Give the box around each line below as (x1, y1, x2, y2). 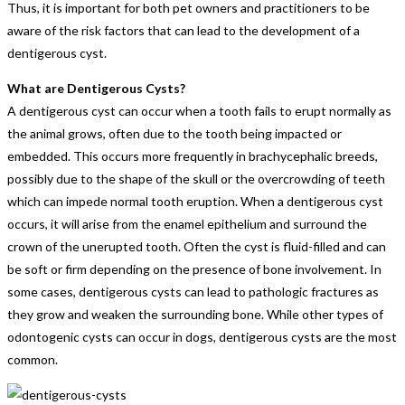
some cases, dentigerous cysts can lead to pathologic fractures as (7, 283, 379, 299)
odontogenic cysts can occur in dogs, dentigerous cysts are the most (7, 328, 397, 344)
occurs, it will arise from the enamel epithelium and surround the (7, 215, 367, 231)
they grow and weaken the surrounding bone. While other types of (7, 306, 383, 322)
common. (7, 351, 58, 367)
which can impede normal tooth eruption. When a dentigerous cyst (7, 193, 383, 209)
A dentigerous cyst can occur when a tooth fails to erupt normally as (7, 102, 391, 118)
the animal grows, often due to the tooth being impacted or (7, 125, 342, 141)
